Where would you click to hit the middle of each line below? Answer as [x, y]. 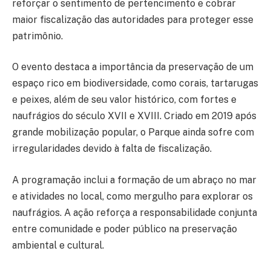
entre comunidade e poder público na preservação [125, 229]
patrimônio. [38, 36]
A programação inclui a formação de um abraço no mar [134, 180]
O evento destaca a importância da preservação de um [133, 67]
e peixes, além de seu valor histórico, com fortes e [124, 100]
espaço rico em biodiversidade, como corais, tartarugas [135, 83]
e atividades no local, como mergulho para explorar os [132, 196]
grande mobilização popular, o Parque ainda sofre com [133, 132]
